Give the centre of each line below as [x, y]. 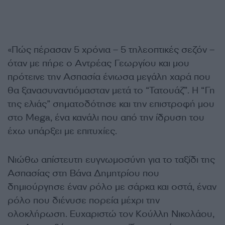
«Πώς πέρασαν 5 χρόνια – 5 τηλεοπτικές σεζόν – [111, 50]
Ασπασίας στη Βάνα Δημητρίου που [83, 173]
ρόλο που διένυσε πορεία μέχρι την [84, 200]
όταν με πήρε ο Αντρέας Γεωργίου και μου [98, 63]
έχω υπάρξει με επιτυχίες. [62, 131]
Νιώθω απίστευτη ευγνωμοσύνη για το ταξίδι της [111, 160]
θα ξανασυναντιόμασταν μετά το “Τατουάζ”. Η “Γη [111, 90]
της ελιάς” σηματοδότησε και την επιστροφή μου [111, 104]
